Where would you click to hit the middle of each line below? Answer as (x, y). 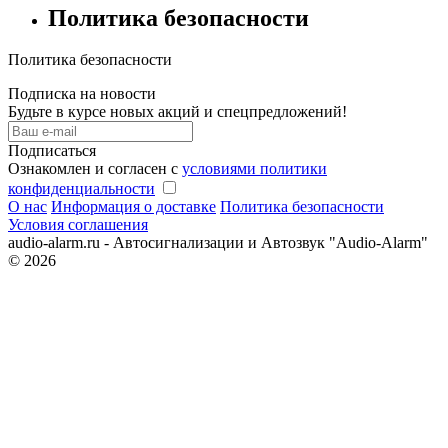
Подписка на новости (82, 94)
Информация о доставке (133, 207)
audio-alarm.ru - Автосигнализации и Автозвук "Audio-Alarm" (218, 243)
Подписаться (52, 151)
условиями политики (254, 169)
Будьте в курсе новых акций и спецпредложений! (177, 112)
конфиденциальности (81, 189)
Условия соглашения (78, 225)
